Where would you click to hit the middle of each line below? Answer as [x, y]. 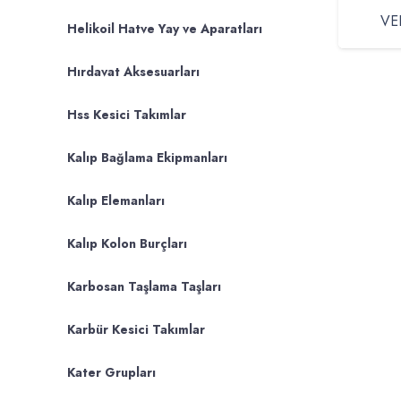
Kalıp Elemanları [116, 200]
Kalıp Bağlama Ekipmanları [147, 158]
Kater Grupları [111, 372]
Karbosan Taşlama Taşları [144, 286]
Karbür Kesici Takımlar [136, 329]
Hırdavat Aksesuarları [133, 72]
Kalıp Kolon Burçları [127, 243]
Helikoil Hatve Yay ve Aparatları [165, 29]
